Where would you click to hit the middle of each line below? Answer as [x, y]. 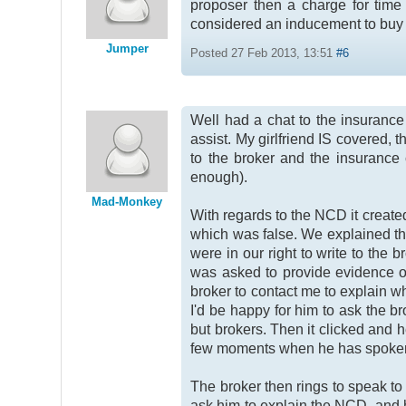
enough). [219, 178]
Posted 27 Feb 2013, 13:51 [264, 53]
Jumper [127, 49]
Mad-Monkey [127, 202]
